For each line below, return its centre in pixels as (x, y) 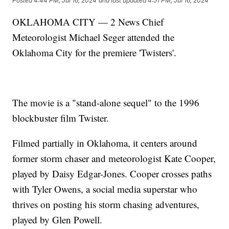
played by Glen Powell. (58, 219)
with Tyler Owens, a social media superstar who (105, 189)
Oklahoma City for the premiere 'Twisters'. (95, 52)
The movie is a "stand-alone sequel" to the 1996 (106, 102)
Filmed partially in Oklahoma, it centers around (105, 143)
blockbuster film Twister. (61, 118)
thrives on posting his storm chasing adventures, (106, 204)
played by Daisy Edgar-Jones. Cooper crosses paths (112, 173)
